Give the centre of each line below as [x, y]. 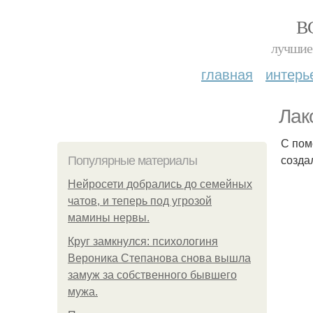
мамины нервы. [109, 218]
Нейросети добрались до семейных [160, 184]
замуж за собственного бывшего [152, 275]
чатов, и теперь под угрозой [140, 201]
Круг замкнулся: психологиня [143, 241]
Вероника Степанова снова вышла [159, 258]
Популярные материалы [132, 161]
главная [227, 74]
